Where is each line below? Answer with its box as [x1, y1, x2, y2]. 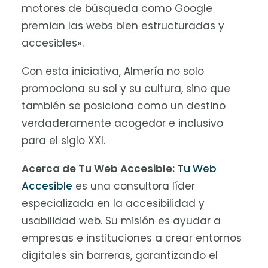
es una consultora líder [72, 179, 195, 193]
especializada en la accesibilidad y [22, 196, 205, 211]
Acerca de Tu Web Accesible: [22, 162, 175, 176]
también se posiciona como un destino [22, 99, 226, 113]
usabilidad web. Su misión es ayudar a [22, 214, 221, 228]
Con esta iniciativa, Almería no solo [22, 64, 204, 78]
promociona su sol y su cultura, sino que [22, 81, 230, 96]
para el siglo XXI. [22, 133, 105, 148]
